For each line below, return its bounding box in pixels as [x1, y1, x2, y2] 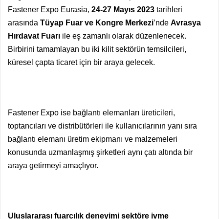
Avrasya [171, 18, 201, 27]
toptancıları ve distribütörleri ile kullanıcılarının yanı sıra [8, 121, 197, 130]
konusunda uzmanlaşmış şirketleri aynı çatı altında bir [8, 148, 193, 156]
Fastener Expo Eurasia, [8, 5, 91, 14]
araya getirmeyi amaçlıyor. [8, 161, 100, 170]
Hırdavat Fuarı [8, 31, 60, 40]
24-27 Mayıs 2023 [91, 5, 154, 14]
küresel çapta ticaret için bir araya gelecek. [8, 58, 155, 66]
